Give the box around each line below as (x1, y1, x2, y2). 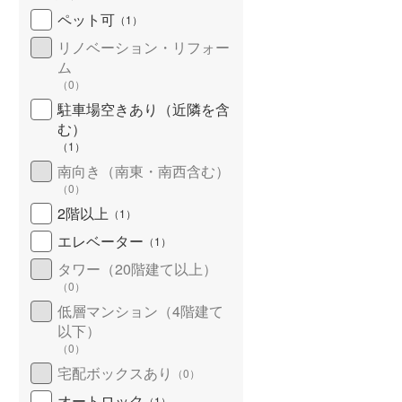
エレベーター (57, 230, 144, 251)
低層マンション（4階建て (57, 300, 223, 321)
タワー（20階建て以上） (57, 258, 217, 279)
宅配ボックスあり (57, 362, 172, 383)
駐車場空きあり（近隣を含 (57, 98, 230, 119)
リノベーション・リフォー (57, 36, 230, 57)
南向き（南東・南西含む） (57, 160, 230, 181)
